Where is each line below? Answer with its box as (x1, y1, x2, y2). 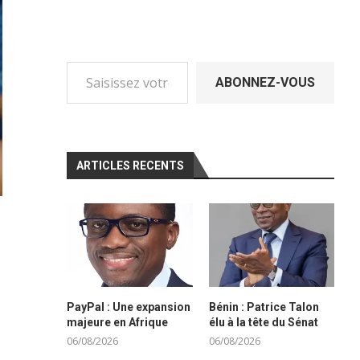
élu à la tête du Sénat (208, 316, 318, 329)
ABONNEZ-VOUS (215, 74, 315, 90)
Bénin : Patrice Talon (208, 301, 319, 314)
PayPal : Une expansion (67, 301, 191, 314)
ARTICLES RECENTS (76, 158, 185, 172)
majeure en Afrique (67, 316, 169, 329)
